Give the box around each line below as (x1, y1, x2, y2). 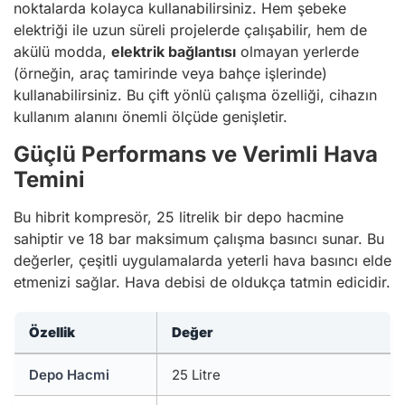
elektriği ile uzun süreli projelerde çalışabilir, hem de (14, 21, 367, 39)
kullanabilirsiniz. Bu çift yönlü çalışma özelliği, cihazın (14, 86, 377, 104)
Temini (14, 166, 85, 193)
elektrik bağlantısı (111, 42, 236, 61)
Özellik (29, 324, 75, 341)
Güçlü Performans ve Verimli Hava (14, 141, 378, 167)
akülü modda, (14, 42, 111, 61)
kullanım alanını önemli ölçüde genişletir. (14, 108, 287, 126)
